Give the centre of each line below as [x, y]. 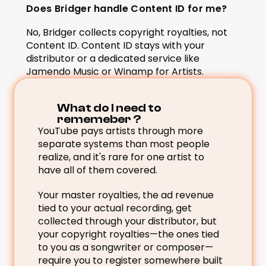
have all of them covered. [98, 170]
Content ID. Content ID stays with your [115, 45]
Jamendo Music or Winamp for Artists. [115, 72]
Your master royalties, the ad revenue [126, 195]
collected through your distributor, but [127, 221]
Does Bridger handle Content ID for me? [127, 9]
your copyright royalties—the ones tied [129, 234]
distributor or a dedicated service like [113, 58]
